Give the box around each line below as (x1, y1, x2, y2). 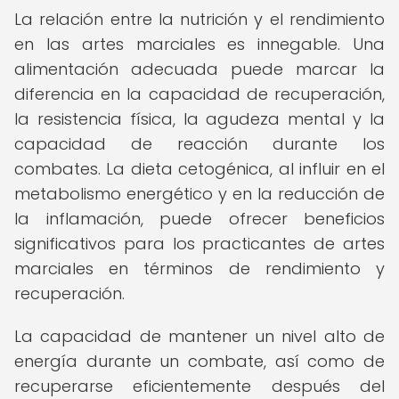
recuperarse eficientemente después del (14, 375, 385, 397)
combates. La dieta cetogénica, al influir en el (14, 158, 385, 180)
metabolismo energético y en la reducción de (14, 183, 385, 205)
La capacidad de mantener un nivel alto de (14, 325, 385, 347)
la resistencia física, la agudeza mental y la (14, 108, 385, 130)
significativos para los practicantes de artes (14, 232, 385, 255)
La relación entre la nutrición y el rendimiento (14, 8, 385, 30)
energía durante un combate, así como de (14, 350, 385, 372)
